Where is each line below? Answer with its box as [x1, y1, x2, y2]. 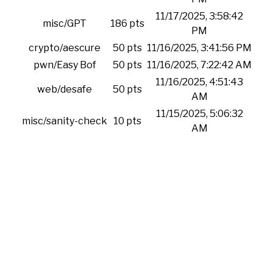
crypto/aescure [29, 42, 101, 54]
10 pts [113, 115, 141, 127]
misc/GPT [43, 18, 87, 29]
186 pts [110, 18, 144, 29]
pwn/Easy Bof [33, 59, 96, 71]
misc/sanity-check [22, 115, 107, 127]
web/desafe [37, 83, 92, 95]
